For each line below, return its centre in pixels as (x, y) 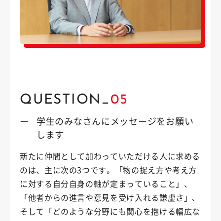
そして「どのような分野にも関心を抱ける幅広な (110, 211)
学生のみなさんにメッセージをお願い (115, 121)
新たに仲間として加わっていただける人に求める (110, 156)
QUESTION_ (65, 100)
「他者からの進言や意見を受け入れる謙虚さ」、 (110, 197)
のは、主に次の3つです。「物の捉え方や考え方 (109, 169)
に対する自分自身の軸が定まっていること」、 (106, 183)
